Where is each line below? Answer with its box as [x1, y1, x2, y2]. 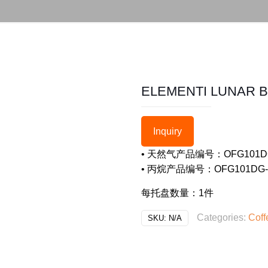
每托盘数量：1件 [141, 188, 214, 198]
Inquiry [153, 126, 182, 136]
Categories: [197, 212, 248, 223]
